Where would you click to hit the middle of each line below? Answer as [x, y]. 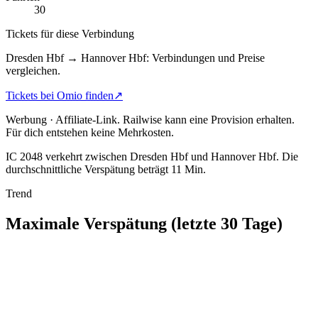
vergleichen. [33, 70]
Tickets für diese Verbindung [70, 33]
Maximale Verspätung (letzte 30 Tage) [144, 223]
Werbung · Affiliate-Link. [63, 119]
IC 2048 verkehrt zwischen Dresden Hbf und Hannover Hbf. [142, 156]
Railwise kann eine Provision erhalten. [209, 119]
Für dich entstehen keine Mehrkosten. [90, 132]
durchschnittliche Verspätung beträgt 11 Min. [106, 169]
